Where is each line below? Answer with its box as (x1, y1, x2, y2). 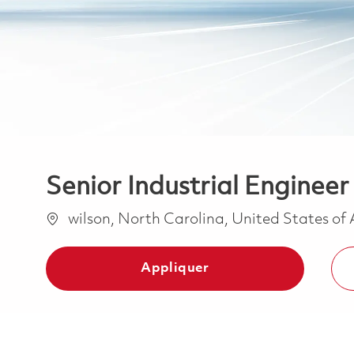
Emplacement (45, 210, 143, 227)
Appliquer (141, 261, 209, 275)
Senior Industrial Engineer (46, 175, 349, 201)
